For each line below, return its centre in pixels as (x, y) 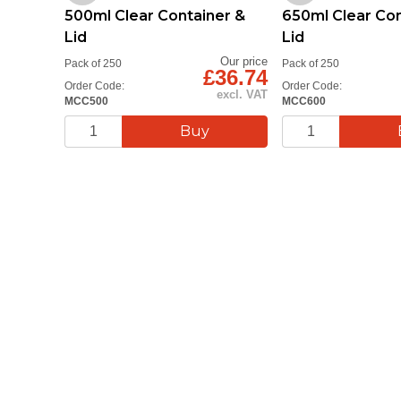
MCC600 (304, 100)
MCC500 (86, 100)
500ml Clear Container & (155, 15)
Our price (244, 61)
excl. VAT (243, 94)
